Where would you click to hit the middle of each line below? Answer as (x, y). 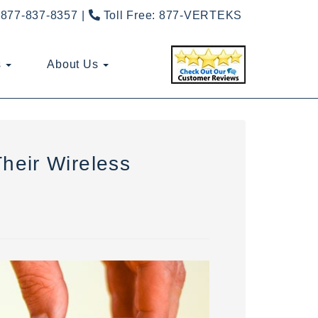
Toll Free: (129, 15)
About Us (74, 64)
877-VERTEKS (200, 15)
